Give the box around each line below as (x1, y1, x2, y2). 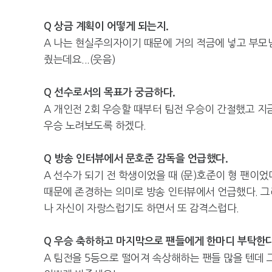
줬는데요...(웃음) (44, 54, 116, 64)
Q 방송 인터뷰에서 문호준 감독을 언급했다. (44, 154, 228, 164)
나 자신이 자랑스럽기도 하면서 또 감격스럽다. (44, 203, 239, 213)
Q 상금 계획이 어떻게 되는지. (44, 21, 169, 32)
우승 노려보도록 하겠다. (44, 120, 146, 131)
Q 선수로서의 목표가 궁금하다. (44, 87, 175, 98)
